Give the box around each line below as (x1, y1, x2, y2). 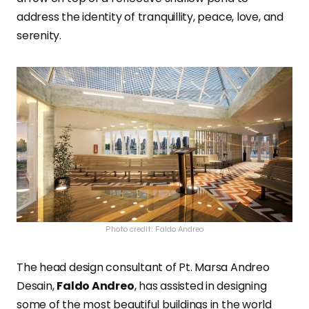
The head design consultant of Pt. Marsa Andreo (17, 259, 270, 276)
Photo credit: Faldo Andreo (106, 224, 203, 235)
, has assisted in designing (134, 278, 267, 295)
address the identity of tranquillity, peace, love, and (17, 9, 283, 26)
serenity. (17, 28, 67, 44)
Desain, (17, 278, 57, 295)
